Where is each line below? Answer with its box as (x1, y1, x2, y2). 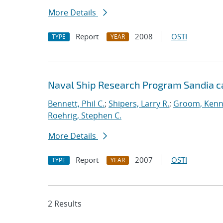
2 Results (48, 198, 82, 209)
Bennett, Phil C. (48, 98, 105, 109)
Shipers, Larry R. (109, 98, 169, 109)
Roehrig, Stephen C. (48, 110, 121, 121)
